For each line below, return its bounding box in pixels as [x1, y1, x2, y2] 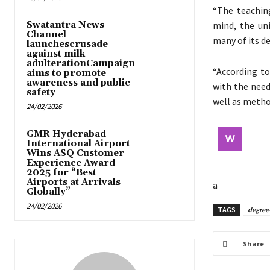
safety [27, 87, 55, 99]
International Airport [27, 138, 130, 150]
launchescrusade [27, 39, 108, 51]
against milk [27, 48, 85, 60]
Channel [27, 29, 66, 41]
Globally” [27, 186, 71, 198]
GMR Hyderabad [27, 128, 106, 140]
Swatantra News [27, 19, 104, 31]
